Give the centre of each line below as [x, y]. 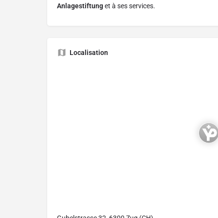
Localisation [89, 53]
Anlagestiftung [80, 6]
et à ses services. [129, 6]
